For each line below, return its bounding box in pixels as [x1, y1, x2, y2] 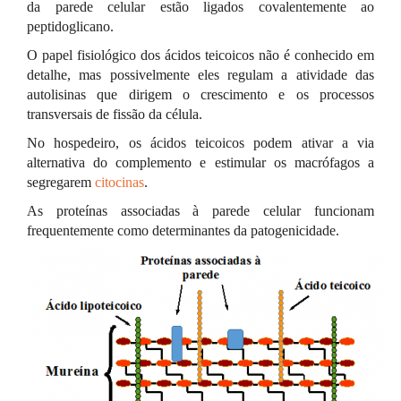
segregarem [27, 175, 95, 190]
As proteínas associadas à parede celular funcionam [27, 203, 374, 218]
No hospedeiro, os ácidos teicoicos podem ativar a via [27, 135, 374, 150]
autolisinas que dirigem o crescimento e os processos [27, 87, 374, 102]
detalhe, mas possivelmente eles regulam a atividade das [27, 67, 374, 82]
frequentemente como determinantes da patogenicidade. [27, 223, 339, 238]
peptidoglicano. [27, 19, 114, 34]
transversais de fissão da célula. [27, 107, 202, 122]
